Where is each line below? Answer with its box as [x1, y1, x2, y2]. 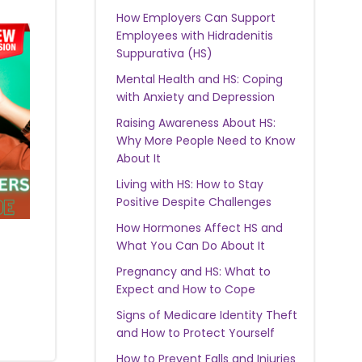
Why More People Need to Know [116, 132, 295, 149]
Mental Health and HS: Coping [116, 70, 283, 87]
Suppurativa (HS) [116, 44, 213, 61]
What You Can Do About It [116, 237, 265, 254]
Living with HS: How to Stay [116, 175, 263, 192]
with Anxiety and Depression [116, 88, 275, 105]
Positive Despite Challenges [116, 193, 271, 210]
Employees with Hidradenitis [116, 27, 273, 44]
